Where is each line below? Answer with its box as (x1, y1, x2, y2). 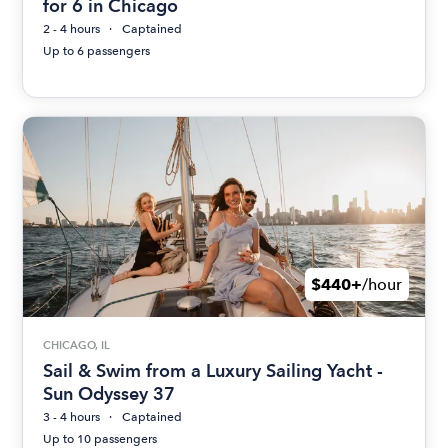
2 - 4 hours (43, 22, 101, 36)
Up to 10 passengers (43, 431, 158, 446)
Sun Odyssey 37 (43, 382, 176, 404)
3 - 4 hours (43, 409, 101, 424)
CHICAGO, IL (43, 338, 111, 352)
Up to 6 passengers (43, 44, 151, 58)
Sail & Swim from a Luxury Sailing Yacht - (43, 359, 384, 381)
